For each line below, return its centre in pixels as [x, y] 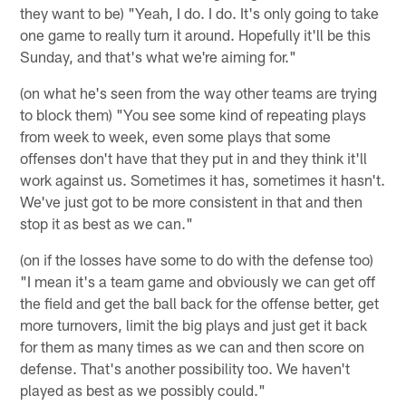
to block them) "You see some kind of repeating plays [193, 115]
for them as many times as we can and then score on [193, 347]
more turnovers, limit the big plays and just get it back [194, 325]
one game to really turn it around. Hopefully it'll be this [196, 35]
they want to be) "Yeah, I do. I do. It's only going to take [200, 13]
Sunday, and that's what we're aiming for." [159, 57]
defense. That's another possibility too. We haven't [185, 368]
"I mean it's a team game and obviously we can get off [198, 281]
